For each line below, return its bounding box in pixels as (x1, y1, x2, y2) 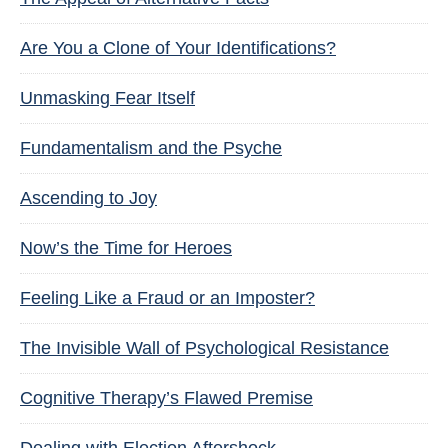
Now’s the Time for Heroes (20, 238, 232, 258)
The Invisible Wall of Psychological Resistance (20, 338, 389, 358)
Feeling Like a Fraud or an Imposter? (20, 288, 315, 308)
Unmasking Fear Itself (20, 88, 195, 108)
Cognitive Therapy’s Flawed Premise (20, 388, 313, 408)
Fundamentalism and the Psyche (20, 138, 282, 158)
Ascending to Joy (20, 188, 157, 208)
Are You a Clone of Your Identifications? (20, 38, 336, 58)
